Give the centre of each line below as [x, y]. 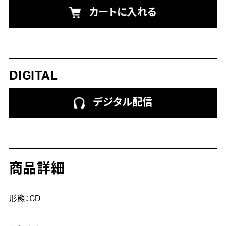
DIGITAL [33, 76]
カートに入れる [123, 12]
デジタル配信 [123, 103]
